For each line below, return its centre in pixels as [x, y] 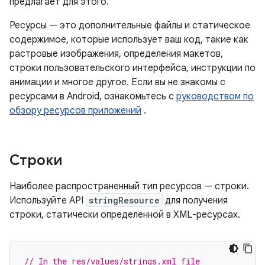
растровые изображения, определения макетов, [116, 54]
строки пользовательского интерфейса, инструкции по [132, 68]
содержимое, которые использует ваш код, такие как [129, 40]
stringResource [124, 200]
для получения [195, 201]
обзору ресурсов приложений [75, 111]
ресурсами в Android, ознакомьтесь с [93, 96]
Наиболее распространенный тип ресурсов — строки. [129, 186]
